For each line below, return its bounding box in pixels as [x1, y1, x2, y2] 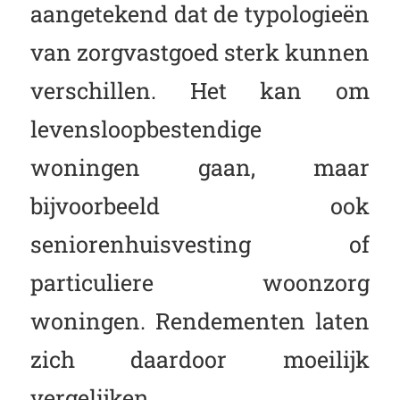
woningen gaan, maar [29, 152, 371, 183]
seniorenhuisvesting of [29, 229, 371, 260]
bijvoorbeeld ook [29, 190, 371, 221]
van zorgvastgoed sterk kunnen [29, 37, 371, 68]
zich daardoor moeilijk [29, 344, 371, 375]
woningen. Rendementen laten [29, 305, 371, 337]
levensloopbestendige [29, 113, 262, 145]
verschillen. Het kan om [29, 75, 371, 106]
